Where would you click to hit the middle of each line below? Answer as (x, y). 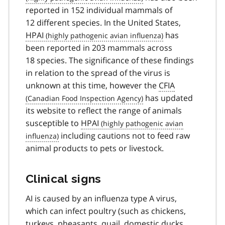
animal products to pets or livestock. (95, 148)
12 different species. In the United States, (103, 22)
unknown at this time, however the (92, 85)
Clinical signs (64, 178)
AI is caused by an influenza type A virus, (101, 198)
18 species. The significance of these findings (110, 60)
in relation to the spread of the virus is (98, 73)
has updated (168, 98)
